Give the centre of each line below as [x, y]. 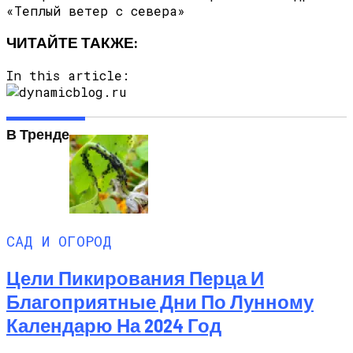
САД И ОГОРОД [59, 241]
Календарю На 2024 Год [114, 325]
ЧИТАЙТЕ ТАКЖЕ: [72, 43]
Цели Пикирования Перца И [135, 278]
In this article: [68, 75]
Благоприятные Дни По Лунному [160, 302]
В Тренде [38, 134]
